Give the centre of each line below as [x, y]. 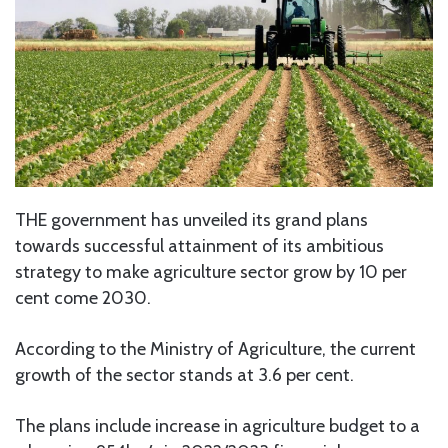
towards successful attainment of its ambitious [199, 245]
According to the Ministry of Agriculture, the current [215, 348]
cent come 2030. [83, 297]
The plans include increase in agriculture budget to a [217, 425]
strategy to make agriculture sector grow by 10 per [211, 271]
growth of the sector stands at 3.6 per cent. [184, 374]
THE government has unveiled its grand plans [191, 219]
